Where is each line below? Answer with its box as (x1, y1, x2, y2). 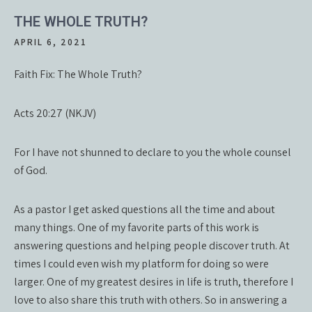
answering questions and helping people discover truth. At (14, 238, 290, 253)
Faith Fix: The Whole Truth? (14, 67, 142, 81)
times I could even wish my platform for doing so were (14, 256, 269, 271)
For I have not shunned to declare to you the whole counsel (14, 145, 291, 159)
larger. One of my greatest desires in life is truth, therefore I (14, 274, 293, 289)
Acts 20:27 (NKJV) (14, 106, 96, 120)
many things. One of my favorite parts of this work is (14, 220, 259, 235)
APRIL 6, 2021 (14, 36, 87, 48)
